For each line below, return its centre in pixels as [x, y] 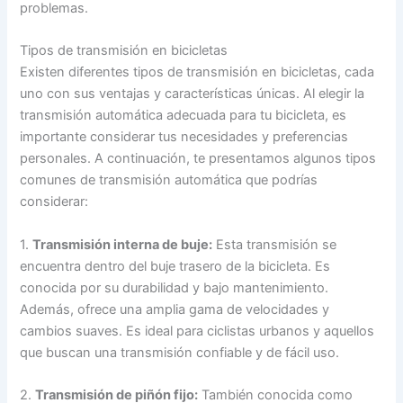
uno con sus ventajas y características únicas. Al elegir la [193, 94]
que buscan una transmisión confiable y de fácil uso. [180, 352]
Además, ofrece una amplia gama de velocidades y [175, 309]
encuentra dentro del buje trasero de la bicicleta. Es [175, 266]
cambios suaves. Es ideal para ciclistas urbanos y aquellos [197, 331]
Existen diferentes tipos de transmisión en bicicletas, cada [197, 72]
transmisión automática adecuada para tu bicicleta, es [184, 116]
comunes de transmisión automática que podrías [169, 180]
